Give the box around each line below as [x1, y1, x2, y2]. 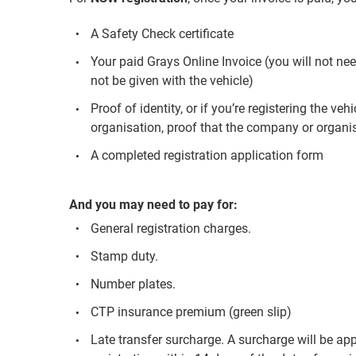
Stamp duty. [91, 248, 159, 264]
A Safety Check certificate [91, 25, 234, 41]
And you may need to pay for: [69, 197, 238, 213]
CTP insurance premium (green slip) [91, 304, 292, 320]
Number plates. [91, 277, 176, 292]
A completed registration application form [91, 148, 324, 164]
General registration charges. [91, 220, 252, 236]
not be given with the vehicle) [91, 73, 254, 89]
